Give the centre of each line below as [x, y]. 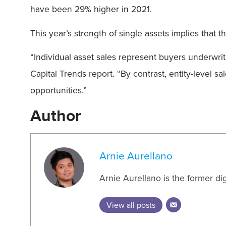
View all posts [131, 205]
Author [56, 116]
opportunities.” [59, 90]
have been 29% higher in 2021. [91, 9]
